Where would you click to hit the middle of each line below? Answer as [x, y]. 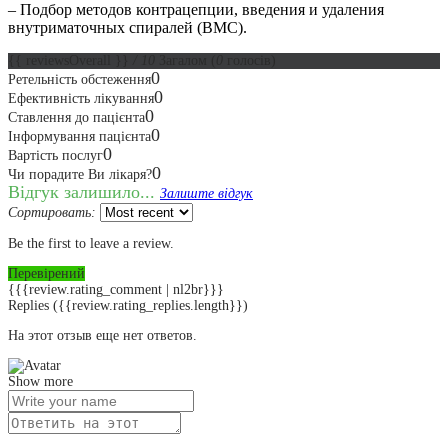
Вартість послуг [55, 155]
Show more [40, 381]
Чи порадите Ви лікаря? [80, 174]
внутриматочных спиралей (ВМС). [127, 27]
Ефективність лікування [81, 98]
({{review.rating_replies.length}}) [150, 305]
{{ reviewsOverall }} [70, 60]
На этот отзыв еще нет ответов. [102, 335]
